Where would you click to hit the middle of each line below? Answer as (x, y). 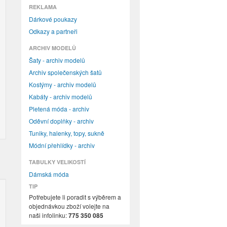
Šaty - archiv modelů (57, 60)
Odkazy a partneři (53, 31)
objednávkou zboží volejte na (69, 206)
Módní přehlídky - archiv (62, 145)
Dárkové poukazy (53, 19)
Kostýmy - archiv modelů (63, 84)
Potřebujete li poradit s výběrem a (75, 197)
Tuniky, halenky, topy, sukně (67, 133)
